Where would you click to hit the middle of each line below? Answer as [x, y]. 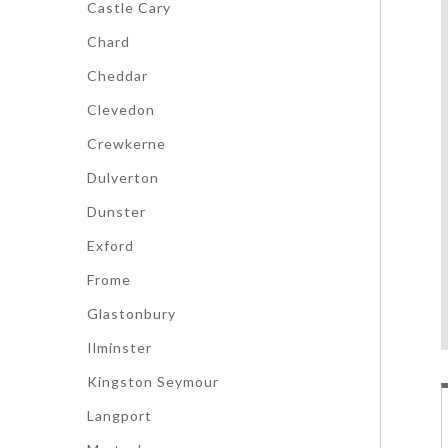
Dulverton [123, 177]
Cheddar [117, 75]
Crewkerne [126, 143]
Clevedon [121, 109]
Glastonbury [131, 313]
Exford [110, 245]
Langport [119, 415]
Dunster [116, 211]
